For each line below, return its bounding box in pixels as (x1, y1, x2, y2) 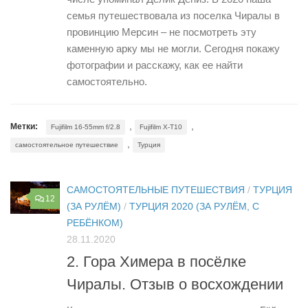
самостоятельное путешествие (15, 140, 118, 148)
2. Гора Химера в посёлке (67, 252, 246, 270)
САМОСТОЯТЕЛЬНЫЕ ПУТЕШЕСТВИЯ (67, 184, 245, 195)
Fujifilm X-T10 (140, 122, 182, 131)
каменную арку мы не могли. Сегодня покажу (67, 42, 280, 54)
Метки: (10, 121, 38, 131)
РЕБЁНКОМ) (67, 217, 123, 228)
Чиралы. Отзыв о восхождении (67, 275, 283, 293)
